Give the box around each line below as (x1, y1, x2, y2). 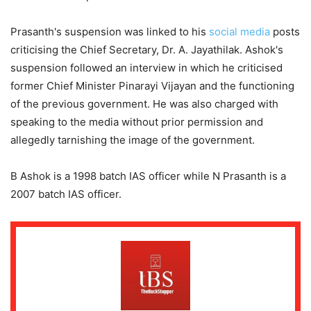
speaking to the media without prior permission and (10, 115, 263, 129)
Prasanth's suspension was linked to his (10, 25, 209, 39)
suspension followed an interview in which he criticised (10, 61, 283, 75)
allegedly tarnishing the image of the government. (10, 133, 255, 147)
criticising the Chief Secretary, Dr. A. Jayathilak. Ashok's (10, 43, 283, 57)
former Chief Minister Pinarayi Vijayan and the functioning (10, 79, 294, 93)
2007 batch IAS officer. (10, 187, 124, 201)
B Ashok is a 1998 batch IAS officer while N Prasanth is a (10, 169, 286, 183)
